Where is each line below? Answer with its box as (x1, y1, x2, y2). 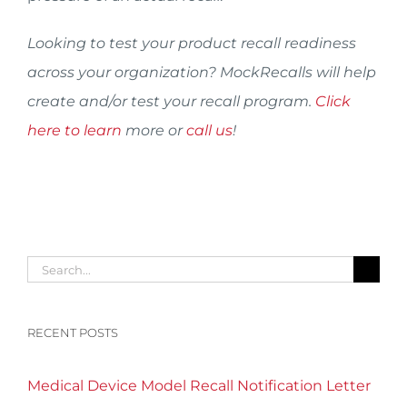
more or (122, 122, 186, 139)
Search (26, 259, 76, 276)
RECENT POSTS (27, 325, 118, 340)
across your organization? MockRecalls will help (27, 64, 376, 81)
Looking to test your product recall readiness (27, 35, 356, 52)
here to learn (27, 122, 122, 139)
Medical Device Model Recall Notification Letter (27, 377, 371, 394)
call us (186, 122, 233, 139)
